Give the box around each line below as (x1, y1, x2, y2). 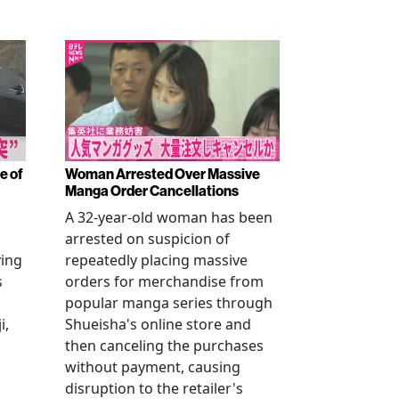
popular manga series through (65, 293, 273, 313)
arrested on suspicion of (65, 229, 230, 248)
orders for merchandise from (65, 272, 264, 291)
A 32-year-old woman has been (65, 208, 273, 227)
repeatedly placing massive (65, 250, 248, 270)
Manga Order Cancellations (65, 182, 239, 199)
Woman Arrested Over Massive (65, 165, 260, 183)
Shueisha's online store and (65, 314, 251, 334)
